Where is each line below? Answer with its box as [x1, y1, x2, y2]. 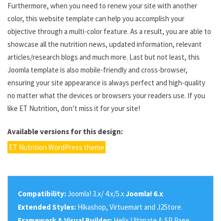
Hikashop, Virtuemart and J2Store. [77, 202, 183, 212]
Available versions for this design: [7, 126, 123, 136]
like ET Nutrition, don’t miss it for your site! [7, 104, 140, 113]
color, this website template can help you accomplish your [7, 14, 184, 23]
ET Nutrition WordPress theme [9, 142, 104, 152]
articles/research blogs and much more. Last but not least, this [7, 52, 200, 62]
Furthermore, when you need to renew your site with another [7, 1, 197, 10]
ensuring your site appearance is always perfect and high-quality [7, 78, 205, 87]
